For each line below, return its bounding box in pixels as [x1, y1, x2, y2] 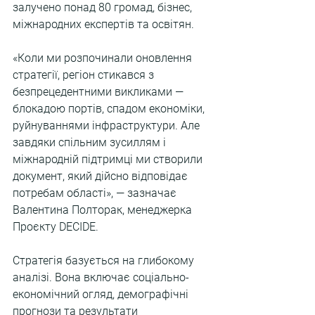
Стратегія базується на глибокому [13, 254, 197, 267]
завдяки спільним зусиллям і [13, 136, 169, 149]
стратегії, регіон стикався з [13, 68, 157, 82]
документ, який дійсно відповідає [13, 169, 191, 183]
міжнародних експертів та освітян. [13, 18, 194, 31]
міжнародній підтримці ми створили [13, 153, 205, 166]
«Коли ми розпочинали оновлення [13, 51, 195, 65]
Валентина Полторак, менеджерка [13, 203, 195, 217]
